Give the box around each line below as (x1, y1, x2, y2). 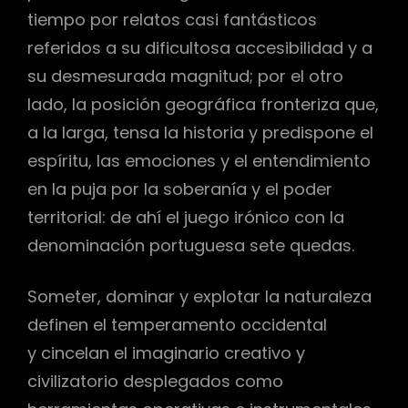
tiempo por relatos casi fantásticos (27, 7, 317, 31)
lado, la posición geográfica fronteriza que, (27, 92, 379, 116)
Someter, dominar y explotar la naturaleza (27, 284, 372, 308)
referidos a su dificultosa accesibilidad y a (27, 36, 372, 59)
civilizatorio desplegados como (27, 369, 283, 393)
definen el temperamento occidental (27, 312, 327, 336)
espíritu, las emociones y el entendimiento (27, 148, 371, 172)
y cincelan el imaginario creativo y (27, 341, 305, 364)
